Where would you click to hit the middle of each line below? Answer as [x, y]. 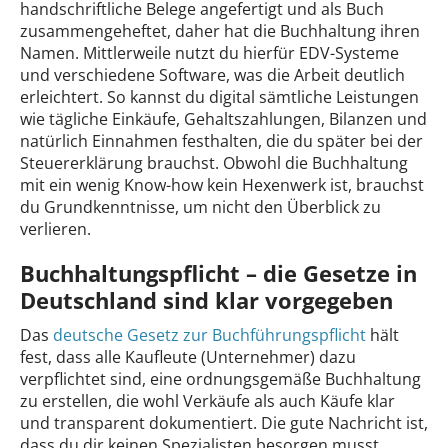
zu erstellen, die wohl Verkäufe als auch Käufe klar [207, 400]
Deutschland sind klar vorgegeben [206, 299]
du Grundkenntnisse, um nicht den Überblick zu [200, 206]
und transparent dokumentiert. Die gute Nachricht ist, [224, 422]
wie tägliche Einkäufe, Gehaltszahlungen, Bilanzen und [223, 118]
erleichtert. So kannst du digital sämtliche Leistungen [219, 96]
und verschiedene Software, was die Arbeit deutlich [212, 74]
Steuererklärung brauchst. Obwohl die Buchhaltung [214, 162]
